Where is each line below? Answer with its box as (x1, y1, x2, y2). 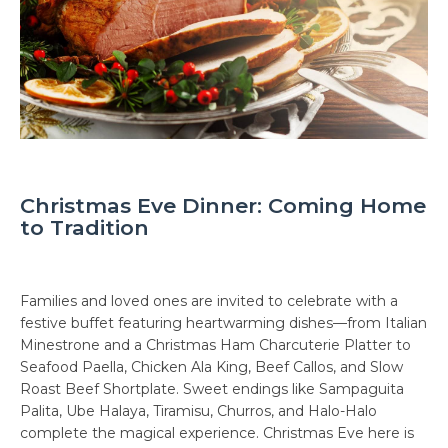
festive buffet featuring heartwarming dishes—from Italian (20, 313, 427, 332)
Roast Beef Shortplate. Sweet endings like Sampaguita (20, 379, 404, 398)
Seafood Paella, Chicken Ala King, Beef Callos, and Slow (20, 357, 403, 376)
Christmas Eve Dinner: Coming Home (20, 192, 426, 218)
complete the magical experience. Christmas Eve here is (20, 423, 414, 442)
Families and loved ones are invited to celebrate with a (20, 291, 398, 310)
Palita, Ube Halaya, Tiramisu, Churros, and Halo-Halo (20, 401, 377, 420)
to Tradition (20, 214, 149, 240)
